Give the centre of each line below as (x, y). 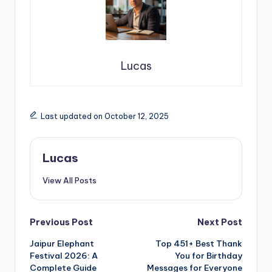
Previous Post (61, 222)
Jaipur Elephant (62, 243)
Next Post (220, 222)
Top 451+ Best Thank (199, 243)
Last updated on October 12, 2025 (104, 116)
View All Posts (70, 180)
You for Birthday (209, 255)
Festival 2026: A (64, 255)
